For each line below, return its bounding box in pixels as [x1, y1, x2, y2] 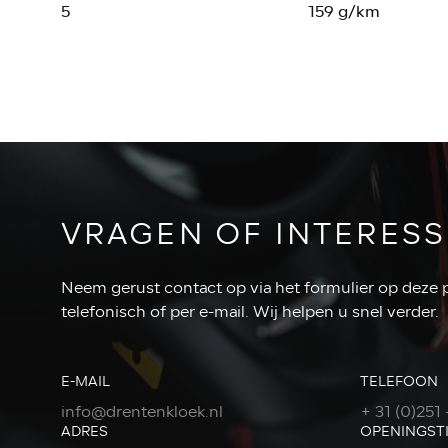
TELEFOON [360, 370, 439, 392]
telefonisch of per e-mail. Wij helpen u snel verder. [60, 299, 439, 324]
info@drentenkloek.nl [60, 399, 223, 424]
